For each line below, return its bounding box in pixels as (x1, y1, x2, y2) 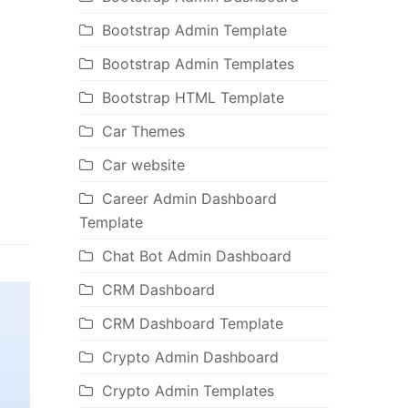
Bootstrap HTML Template (101, 88, 284, 107)
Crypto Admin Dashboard (101, 348, 279, 367)
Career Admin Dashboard (101, 189, 277, 209)
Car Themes (101, 122, 185, 141)
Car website (101, 156, 185, 175)
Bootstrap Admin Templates (101, 55, 294, 74)
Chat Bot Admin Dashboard (101, 247, 291, 266)
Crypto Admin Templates (101, 382, 274, 401)
